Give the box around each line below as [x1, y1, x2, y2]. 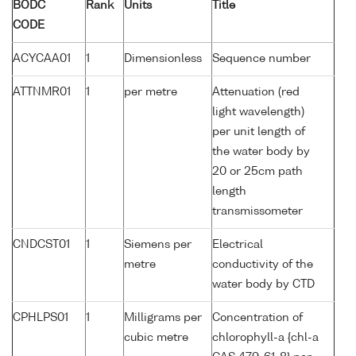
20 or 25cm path [212, 166, 303, 178]
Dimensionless [124, 53, 202, 65]
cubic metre [124, 332, 188, 344]
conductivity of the [212, 259, 313, 271]
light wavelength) [212, 106, 304, 118]
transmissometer [212, 206, 303, 218]
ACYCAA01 [13, 53, 71, 65]
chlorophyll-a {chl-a [212, 332, 319, 344]
